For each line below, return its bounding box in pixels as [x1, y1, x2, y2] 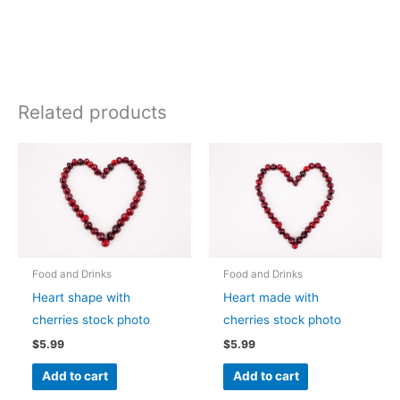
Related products [18, 101, 167, 124]
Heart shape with [32, 289, 131, 304]
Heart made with [223, 289, 320, 304]
